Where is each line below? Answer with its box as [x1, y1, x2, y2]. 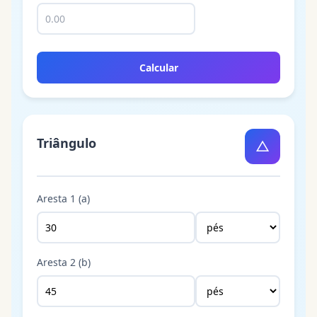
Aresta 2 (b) [37, 255, 91, 269]
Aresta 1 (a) [37, 191, 90, 205]
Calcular [139, 60, 178, 74]
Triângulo [37, 134, 96, 152]
